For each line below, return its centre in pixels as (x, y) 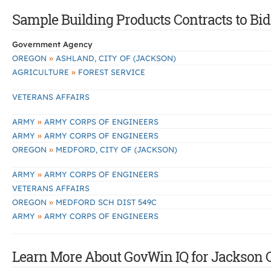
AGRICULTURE (42, 72)
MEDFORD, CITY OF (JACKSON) (115, 149)
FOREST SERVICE (110, 72)
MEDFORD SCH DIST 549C (105, 202)
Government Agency (52, 44)
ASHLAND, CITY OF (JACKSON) (115, 58)
